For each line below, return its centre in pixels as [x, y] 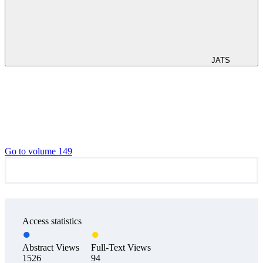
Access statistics [52, 221]
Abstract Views [51, 248]
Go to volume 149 [38, 151]
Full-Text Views [121, 248]
